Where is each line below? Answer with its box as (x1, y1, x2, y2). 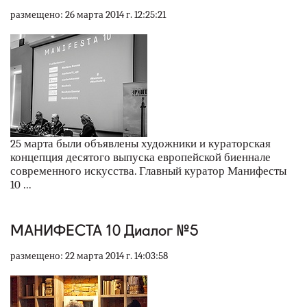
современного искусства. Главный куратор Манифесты (10, 164, 286, 177)
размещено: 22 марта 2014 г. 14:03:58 (10, 249, 168, 262)
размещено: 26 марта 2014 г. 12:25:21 (10, 8, 166, 21)
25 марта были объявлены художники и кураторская (10, 136, 271, 150)
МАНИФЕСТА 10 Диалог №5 (10, 221, 199, 239)
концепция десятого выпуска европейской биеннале (10, 150, 271, 164)
